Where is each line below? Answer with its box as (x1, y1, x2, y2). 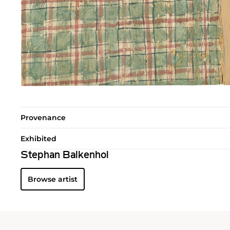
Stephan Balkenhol (21, 150, 109, 161)
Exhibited (21, 133, 56, 143)
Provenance (21, 112, 66, 122)
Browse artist (28, 174, 78, 184)
